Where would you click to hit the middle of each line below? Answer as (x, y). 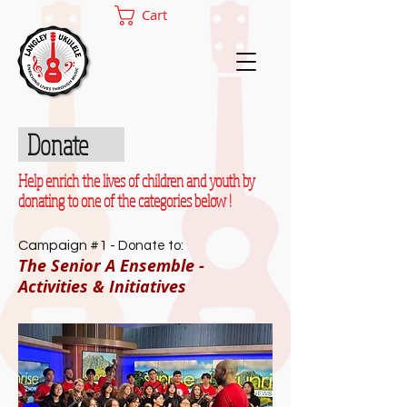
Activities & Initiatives (102, 287)
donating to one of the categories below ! (125, 201)
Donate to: (151, 246)
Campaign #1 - (68, 245)
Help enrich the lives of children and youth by (137, 181)
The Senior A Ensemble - (111, 266)
